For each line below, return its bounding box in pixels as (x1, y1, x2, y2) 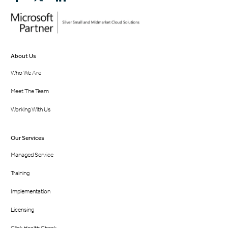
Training (11, 169, 30, 177)
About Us (11, 52, 37, 60)
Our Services (11, 134, 45, 142)
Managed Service (11, 151, 54, 159)
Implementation (11, 188, 51, 195)
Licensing (11, 206, 35, 214)
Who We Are (11, 69, 42, 77)
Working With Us (11, 106, 51, 113)
